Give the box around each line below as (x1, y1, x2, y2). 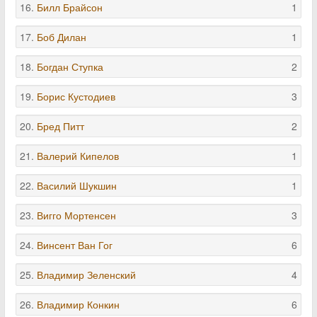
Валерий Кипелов (37, 149, 119, 163)
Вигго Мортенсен (37, 208, 116, 222)
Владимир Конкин (37, 297, 120, 311)
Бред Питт (37, 119, 84, 133)
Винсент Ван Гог (37, 238, 113, 252)
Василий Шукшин (37, 178, 117, 192)
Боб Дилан (37, 30, 86, 44)
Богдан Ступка (37, 59, 103, 74)
